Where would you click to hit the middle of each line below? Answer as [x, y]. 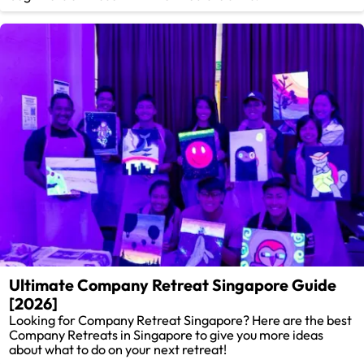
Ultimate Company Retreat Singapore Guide [173, 285]
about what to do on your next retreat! [118, 350]
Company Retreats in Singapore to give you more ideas [167, 335]
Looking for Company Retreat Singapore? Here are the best [181, 321]
